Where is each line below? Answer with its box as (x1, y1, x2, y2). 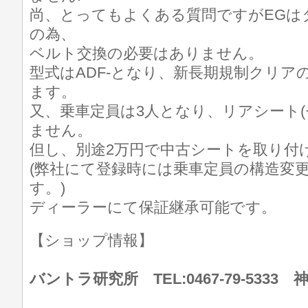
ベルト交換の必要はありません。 (30, 45, 263, 62)
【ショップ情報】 (30, 232, 168, 249)
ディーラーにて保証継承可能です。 (30, 199, 276, 216)
